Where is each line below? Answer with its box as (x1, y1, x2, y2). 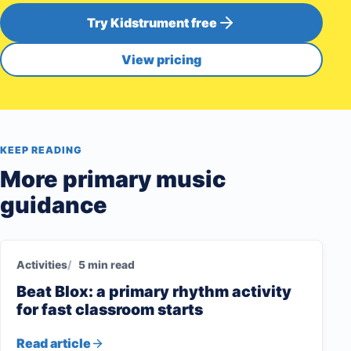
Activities (16, 259, 67, 272)
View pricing (121, 51, 202, 67)
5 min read (78, 259, 135, 272)
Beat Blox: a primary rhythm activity (16, 282, 291, 302)
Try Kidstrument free (87, 14, 218, 31)
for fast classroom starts (16, 300, 203, 320)
